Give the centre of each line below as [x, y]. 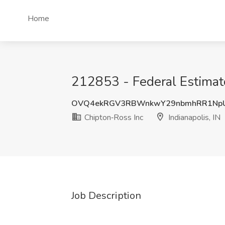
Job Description [106, 196]
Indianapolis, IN [193, 118]
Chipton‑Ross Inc [113, 118]
